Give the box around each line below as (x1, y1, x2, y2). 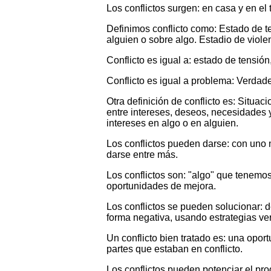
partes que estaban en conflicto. (106, 244, 243, 255)
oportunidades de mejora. (106, 181, 216, 192)
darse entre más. (106, 149, 178, 160)
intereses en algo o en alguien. (106, 118, 238, 129)
